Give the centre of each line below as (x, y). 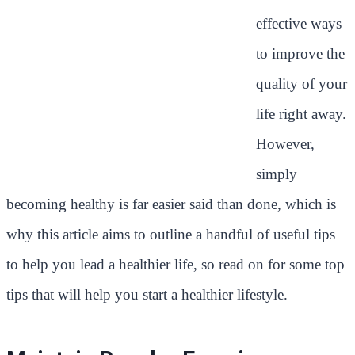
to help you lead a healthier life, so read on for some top (176, 265)
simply (277, 174)
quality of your (302, 84)
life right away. (301, 114)
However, (285, 144)
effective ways (299, 24)
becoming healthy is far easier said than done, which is (171, 204)
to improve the (300, 54)
